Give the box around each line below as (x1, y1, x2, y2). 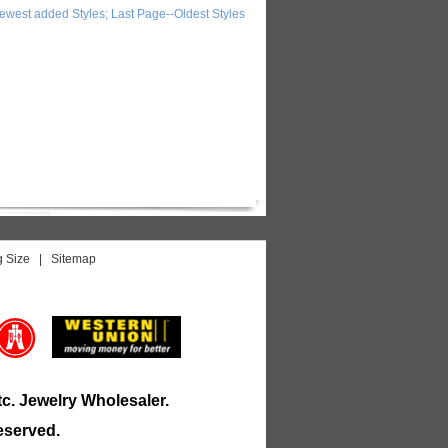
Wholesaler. (77, 392, 169, 409)
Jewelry (19, 392, 77, 409)
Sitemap (50, 252, 96, 266)
